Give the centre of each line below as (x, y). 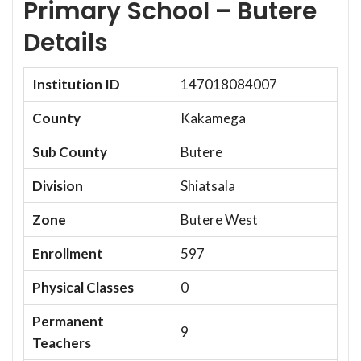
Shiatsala (208, 185)
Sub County (70, 151)
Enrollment (68, 253)
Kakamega (213, 118)
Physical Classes (83, 287)
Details (66, 42)
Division (58, 185)
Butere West (219, 219)
